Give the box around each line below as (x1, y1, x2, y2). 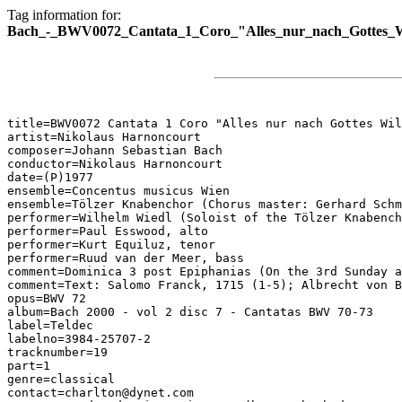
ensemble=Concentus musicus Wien (7, 184, 230, 197)
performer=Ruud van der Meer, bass (7, 251, 244, 265)
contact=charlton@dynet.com (7, 386, 194, 399)
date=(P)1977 (7, 170, 93, 184)
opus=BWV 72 (7, 292, 86, 305)
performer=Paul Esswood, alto (7, 224, 208, 238)
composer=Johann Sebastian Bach (7, 144, 223, 157)
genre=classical (7, 372, 115, 386)
